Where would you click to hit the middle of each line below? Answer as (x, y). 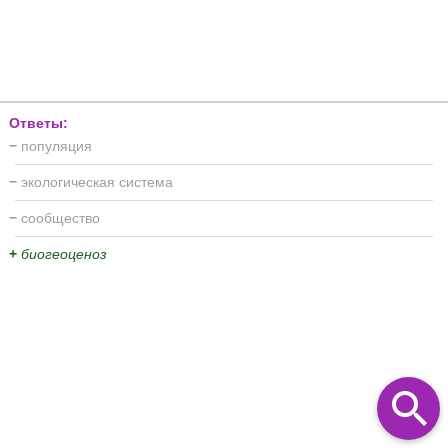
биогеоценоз (64, 253)
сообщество (60, 217)
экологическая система (97, 181)
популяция (56, 145)
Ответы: (38, 122)
